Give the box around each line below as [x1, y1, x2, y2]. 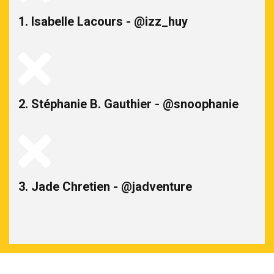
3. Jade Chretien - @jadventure [18, 179, 192, 194]
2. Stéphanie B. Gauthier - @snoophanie [18, 96, 239, 111]
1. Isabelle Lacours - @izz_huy [18, 13, 188, 29]
